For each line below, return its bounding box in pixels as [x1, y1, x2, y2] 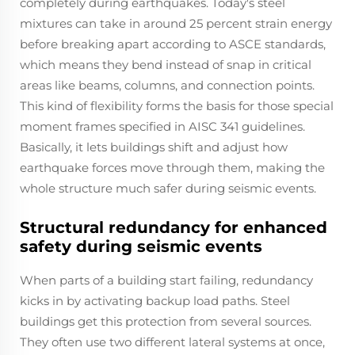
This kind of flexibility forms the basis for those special [20, 97, 334, 113]
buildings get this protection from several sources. [20, 313, 311, 329]
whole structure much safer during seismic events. [20, 180, 316, 196]
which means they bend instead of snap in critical [20, 56, 311, 72]
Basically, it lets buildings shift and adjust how [20, 139, 288, 155]
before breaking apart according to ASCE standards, [20, 36, 326, 52]
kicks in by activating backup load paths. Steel [20, 292, 290, 308]
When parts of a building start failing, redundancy [20, 272, 313, 288]
